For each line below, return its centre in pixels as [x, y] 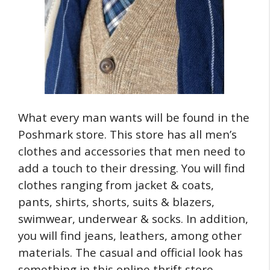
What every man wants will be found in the [134, 117]
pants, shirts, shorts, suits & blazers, [116, 202]
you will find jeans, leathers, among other [130, 235]
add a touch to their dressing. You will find [132, 168]
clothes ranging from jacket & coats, [116, 185]
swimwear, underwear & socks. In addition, [133, 218]
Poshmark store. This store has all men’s [127, 134]
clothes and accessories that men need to [132, 151]
